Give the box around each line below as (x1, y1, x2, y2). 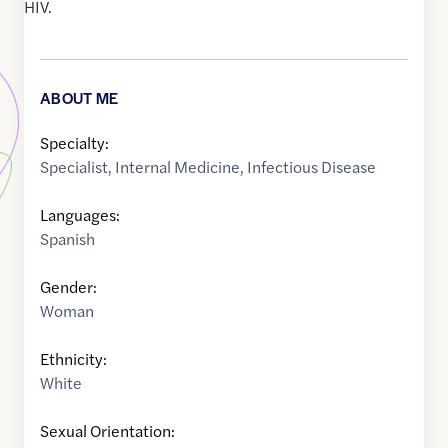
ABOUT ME (40, 87, 119, 109)
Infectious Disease (247, 155, 376, 179)
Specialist (40, 155, 108, 179)
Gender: (40, 275, 97, 299)
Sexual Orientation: (40, 419, 175, 443)
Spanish (40, 227, 95, 251)
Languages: (40, 203, 120, 227)
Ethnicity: (40, 347, 107, 371)
